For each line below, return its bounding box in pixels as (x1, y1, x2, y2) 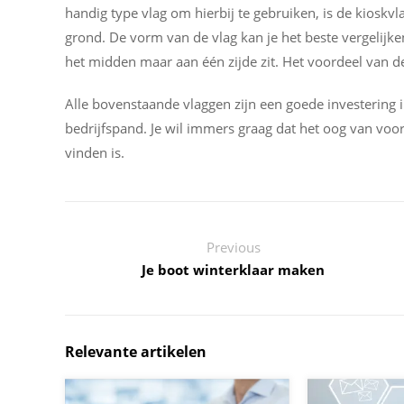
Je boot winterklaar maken (142, 261, 326, 279)
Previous (206, 238, 261, 256)
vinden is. (65, 143, 124, 161)
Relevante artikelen (65, 342, 207, 362)
